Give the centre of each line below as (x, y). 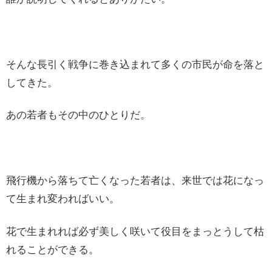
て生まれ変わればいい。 (63, 199)
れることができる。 (53, 250)
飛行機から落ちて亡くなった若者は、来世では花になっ (135, 180)
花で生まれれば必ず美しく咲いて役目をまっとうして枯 (135, 231)
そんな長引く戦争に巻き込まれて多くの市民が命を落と (135, 64)
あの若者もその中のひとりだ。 (78, 115)
